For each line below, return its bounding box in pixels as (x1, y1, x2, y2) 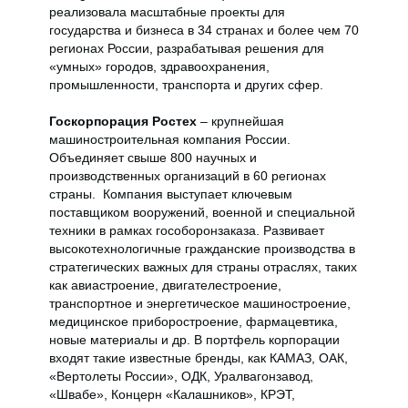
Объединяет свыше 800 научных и (49, 150, 257, 165)
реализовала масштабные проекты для (49, 5, 285, 19)
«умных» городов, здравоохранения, (49, 59, 270, 74)
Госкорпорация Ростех (49, 114, 200, 128)
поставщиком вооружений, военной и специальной (49, 205, 355, 219)
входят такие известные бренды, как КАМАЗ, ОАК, (49, 351, 348, 365)
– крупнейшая (200, 114, 284, 128)
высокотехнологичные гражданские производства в (49, 241, 355, 256)
